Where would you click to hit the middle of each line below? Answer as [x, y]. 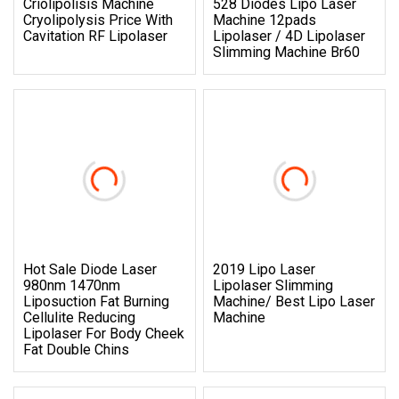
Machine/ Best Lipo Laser [294, 301]
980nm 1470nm [72, 285]
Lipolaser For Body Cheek [104, 333]
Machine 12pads [265, 20]
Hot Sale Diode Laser [90, 269]
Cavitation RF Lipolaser [95, 36]
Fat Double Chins [76, 349]
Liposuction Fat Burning [96, 301]
